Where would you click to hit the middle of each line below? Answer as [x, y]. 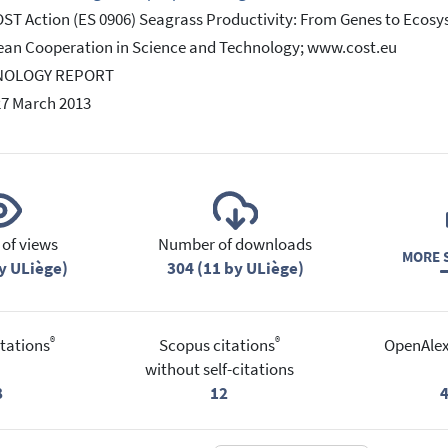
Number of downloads [235, 244]
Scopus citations [216, 346]
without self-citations [219, 370]
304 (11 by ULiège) [235, 268]
